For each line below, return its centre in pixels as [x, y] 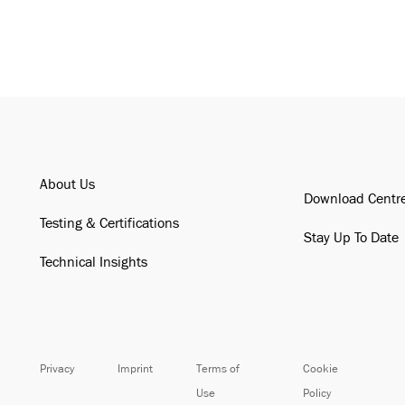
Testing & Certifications [109, 224]
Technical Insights [93, 263]
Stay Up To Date [352, 238]
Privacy [57, 369]
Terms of [217, 369]
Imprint [135, 369]
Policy [316, 393]
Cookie [320, 369]
